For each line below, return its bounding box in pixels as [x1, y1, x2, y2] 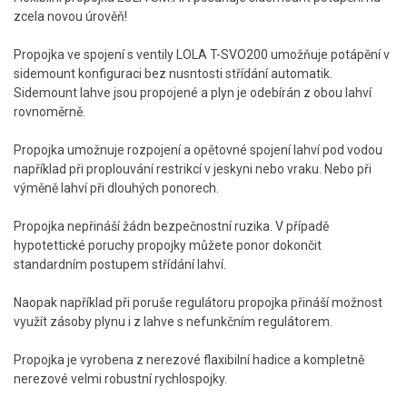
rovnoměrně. [14, 104, 85, 119]
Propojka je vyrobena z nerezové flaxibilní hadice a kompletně [14, 352, 364, 367]
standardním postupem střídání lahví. [14, 257, 226, 272]
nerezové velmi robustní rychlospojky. [14, 372, 227, 386]
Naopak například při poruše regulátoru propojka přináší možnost [14, 295, 382, 310]
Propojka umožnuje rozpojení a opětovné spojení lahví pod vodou [14, 143, 382, 157]
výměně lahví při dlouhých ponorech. [14, 181, 219, 195]
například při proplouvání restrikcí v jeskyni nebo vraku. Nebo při [14, 162, 372, 176]
